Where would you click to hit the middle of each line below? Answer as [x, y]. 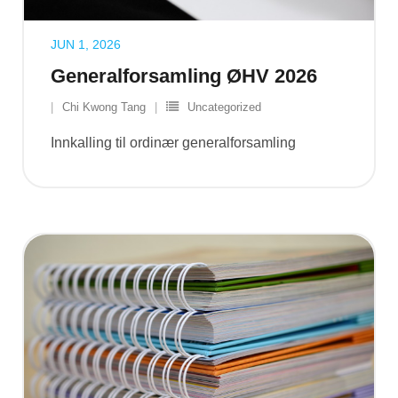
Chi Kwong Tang [104, 107]
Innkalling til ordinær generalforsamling [173, 142]
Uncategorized [224, 107]
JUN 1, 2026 [86, 44]
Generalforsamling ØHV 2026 [184, 76]
